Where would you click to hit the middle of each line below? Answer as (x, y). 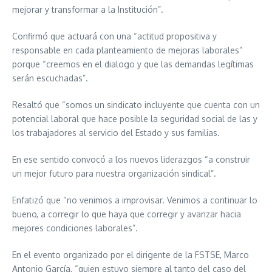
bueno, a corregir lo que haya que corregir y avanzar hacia (127, 214)
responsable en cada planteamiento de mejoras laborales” (127, 50)
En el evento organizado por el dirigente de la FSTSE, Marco (131, 254)
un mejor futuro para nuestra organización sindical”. (114, 173)
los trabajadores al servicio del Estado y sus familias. (116, 132)
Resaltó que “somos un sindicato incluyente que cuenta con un (136, 104)
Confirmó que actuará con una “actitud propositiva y (114, 36)
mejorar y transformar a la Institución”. (88, 9)
